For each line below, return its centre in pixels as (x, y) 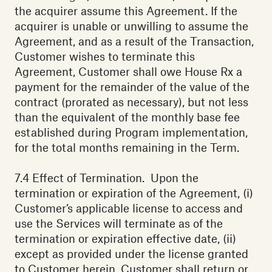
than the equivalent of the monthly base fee (127, 117)
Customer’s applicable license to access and (129, 208)
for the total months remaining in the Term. (127, 148)
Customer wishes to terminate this (105, 56)
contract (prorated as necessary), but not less (131, 102)
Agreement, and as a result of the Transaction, (134, 41)
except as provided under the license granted (131, 254)
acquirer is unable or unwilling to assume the (131, 26)
